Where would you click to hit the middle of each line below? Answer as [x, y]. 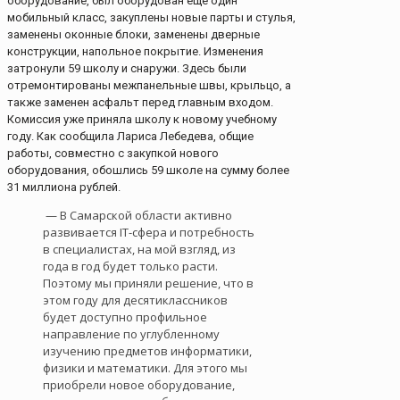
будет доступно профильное [125, 317]
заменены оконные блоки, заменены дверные [133, 35]
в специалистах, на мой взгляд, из [139, 250]
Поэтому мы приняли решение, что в [148, 283]
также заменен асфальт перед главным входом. [140, 103]
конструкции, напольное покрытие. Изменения [135, 52]
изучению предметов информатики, [147, 351]
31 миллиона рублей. [64, 187]
